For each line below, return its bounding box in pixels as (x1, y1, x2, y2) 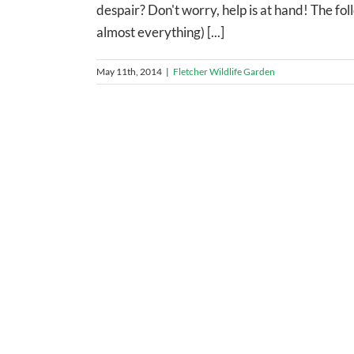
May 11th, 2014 (96, 65, 162, 77)
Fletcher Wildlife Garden (173, 65, 275, 77)
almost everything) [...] (96, 23, 224, 40)
